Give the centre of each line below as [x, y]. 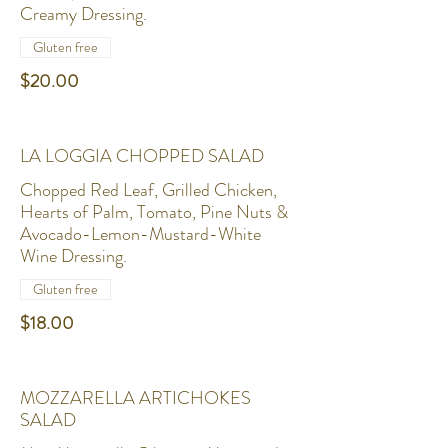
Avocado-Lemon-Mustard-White [140, 234]
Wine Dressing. [73, 256]
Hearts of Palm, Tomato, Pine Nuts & [154, 212]
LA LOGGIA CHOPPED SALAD [142, 156]
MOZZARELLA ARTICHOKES [135, 398]
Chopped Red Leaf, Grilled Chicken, [148, 190]
